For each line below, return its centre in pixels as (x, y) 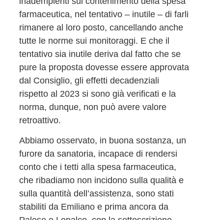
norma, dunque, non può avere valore (93, 107)
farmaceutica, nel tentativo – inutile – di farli (104, 14)
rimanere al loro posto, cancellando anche (101, 27)
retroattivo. (40, 120)
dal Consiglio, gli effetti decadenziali (89, 80)
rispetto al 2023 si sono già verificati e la (97, 94)
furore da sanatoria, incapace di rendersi (98, 154)
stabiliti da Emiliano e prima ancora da (94, 207)
